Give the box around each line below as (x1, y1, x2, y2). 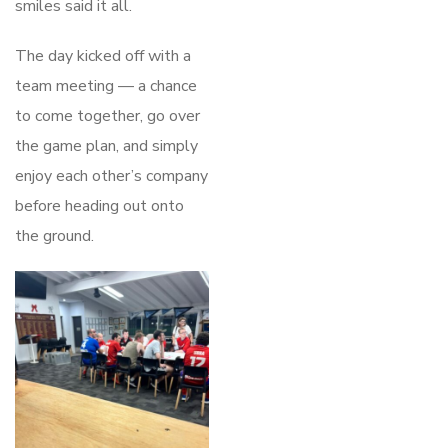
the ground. (15, 224, 94, 247)
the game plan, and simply (15, 134, 198, 157)
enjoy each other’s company (15, 164, 208, 187)
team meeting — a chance (15, 74, 197, 97)
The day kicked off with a (15, 44, 191, 67)
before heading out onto (15, 194, 184, 217)
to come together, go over (15, 104, 200, 127)
